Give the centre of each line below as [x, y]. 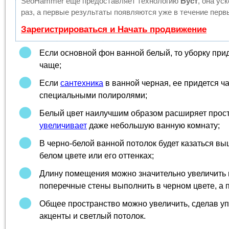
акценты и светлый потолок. [93, 216]
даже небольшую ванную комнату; [153, 125]
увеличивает [63, 125]
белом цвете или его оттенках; [97, 155]
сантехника [82, 83]
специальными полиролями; [93, 95]
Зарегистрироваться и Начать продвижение [114, 29]
